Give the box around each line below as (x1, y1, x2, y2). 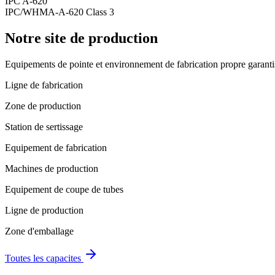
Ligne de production (5, 204, 83, 215)
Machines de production (5, 163, 98, 174)
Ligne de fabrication (5, 79, 83, 90)
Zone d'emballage (5, 225, 74, 236)
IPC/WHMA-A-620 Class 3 (5, 7, 114, 17)
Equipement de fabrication (5, 142, 107, 153)
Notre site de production (5, 29, 158, 46)
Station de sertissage (5, 121, 83, 132)
